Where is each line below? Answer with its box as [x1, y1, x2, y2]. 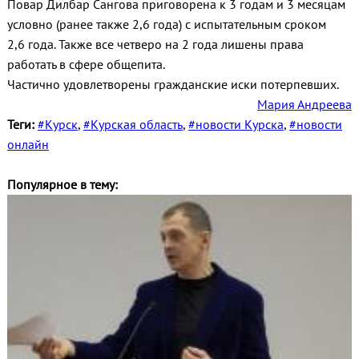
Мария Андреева [257, 95, 353, 112]
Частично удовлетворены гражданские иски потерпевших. [6, 75, 339, 92]
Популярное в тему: [6, 175, 118, 192]
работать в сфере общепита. [6, 55, 165, 72]
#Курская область [83, 115, 183, 132]
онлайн [6, 135, 49, 152]
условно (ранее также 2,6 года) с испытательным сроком [6, 15, 326, 32]
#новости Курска [188, 115, 284, 132]
